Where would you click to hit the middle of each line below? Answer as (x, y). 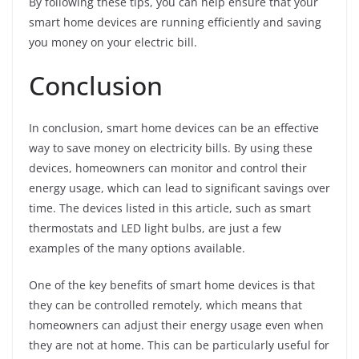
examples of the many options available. (137, 248)
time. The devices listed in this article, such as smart (170, 208)
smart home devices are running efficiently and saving (175, 22)
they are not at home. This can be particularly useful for (179, 345)
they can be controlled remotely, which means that (165, 305)
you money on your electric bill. (113, 42)
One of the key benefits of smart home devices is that (172, 285)
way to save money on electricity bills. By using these (171, 148)
